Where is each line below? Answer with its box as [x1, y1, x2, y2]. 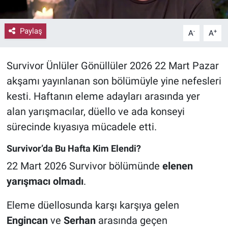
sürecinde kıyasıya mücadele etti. [6, 121, 157, 133]
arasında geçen [95, 214, 167, 226]
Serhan [63, 214, 96, 226]
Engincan [6, 214, 48, 226]
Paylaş [19, 26, 42, 36]
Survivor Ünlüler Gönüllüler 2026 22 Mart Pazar [6, 60, 219, 72]
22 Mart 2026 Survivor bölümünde [6, 159, 162, 172]
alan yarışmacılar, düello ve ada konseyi [6, 105, 185, 118]
